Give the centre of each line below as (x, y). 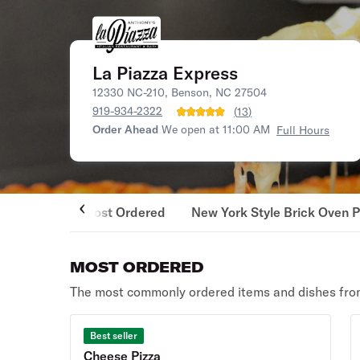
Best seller (114, 335)
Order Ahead (126, 129)
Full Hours (303, 130)
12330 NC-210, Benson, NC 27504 (180, 92)
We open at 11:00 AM (216, 129)
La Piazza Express (166, 73)
